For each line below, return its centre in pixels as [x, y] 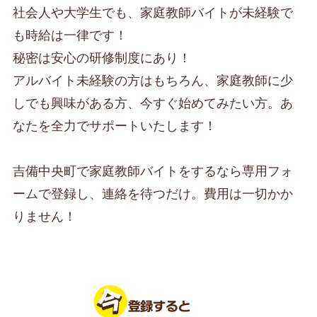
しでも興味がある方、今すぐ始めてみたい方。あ [152, 104]
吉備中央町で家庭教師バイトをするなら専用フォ [152, 172]
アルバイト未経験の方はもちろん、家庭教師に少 [152, 81]
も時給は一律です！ [70, 36]
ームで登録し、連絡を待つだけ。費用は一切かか [152, 194]
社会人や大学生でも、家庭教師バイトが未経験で [152, 13]
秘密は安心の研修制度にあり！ [102, 58]
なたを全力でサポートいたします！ [114, 126]
